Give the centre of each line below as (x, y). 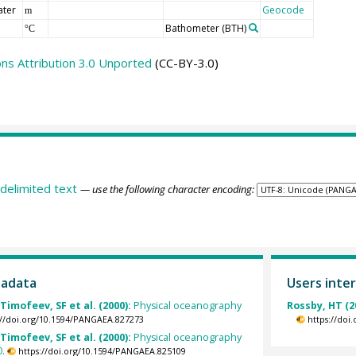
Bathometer (192, 28)
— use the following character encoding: (167, 189)
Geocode (283, 10)
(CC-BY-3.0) (185, 62)
